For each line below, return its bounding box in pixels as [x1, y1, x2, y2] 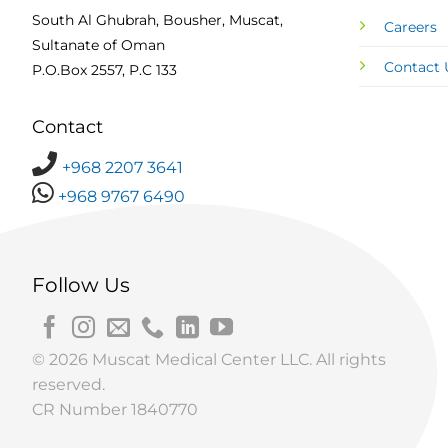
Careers [384, 17, 438, 36]
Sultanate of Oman [32, 35, 165, 54]
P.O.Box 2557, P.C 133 [32, 60, 177, 79]
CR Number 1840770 [32, 399, 198, 419]
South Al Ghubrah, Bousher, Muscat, [32, 10, 283, 29]
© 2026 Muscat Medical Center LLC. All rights [32, 349, 386, 369]
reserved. [32, 374, 105, 394]
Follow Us [32, 272, 130, 297]
